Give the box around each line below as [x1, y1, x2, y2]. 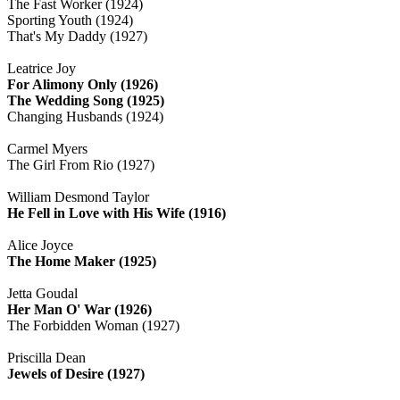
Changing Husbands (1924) [7, 108, 163, 124]
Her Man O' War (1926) [7, 301, 152, 317]
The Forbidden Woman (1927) [7, 317, 179, 333]
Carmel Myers [7, 140, 87, 156]
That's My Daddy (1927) [7, 28, 147, 44]
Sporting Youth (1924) [7, 12, 133, 28]
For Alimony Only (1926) [7, 76, 158, 92]
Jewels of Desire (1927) [7, 365, 145, 381]
